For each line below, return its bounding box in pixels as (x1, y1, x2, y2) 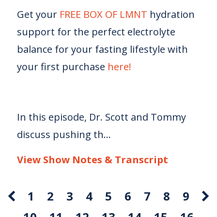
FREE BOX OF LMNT (60, 8, 147, 21)
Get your (17, 8, 57, 21)
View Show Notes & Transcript (17, 153, 168, 166)
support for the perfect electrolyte (17, 25, 175, 38)
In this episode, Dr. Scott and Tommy (17, 110, 186, 124)
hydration (147, 8, 195, 21)
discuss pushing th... (17, 128, 111, 141)
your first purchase (17, 60, 105, 73)
